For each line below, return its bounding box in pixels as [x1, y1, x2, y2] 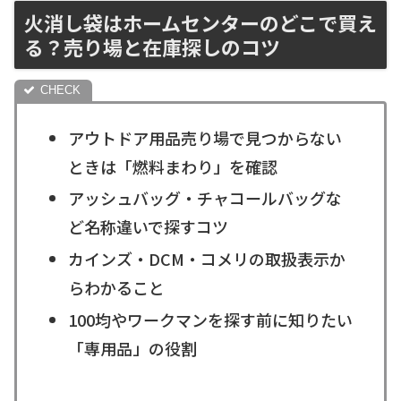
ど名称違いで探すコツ [67, 215, 228, 239]
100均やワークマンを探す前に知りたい [67, 307, 353, 331]
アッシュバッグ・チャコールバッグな [67, 186, 342, 210]
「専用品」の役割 [67, 336, 197, 360]
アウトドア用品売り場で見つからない [67, 125, 342, 149]
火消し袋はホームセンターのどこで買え [24, 8, 377, 38]
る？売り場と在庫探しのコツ [24, 32, 280, 62]
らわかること [67, 276, 165, 300]
